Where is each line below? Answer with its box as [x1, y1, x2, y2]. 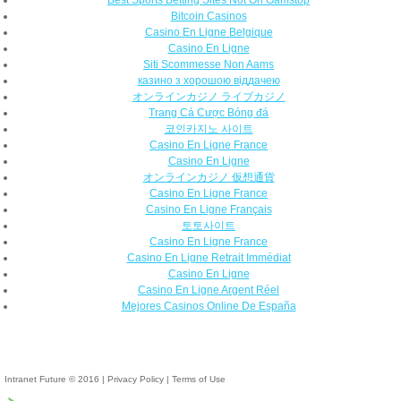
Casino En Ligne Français [145, 202, 272, 216]
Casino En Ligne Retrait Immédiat [126, 251, 291, 264]
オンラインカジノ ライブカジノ [132, 90, 286, 103]
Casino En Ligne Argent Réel [138, 283, 279, 296]
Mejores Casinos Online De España [121, 299, 296, 312]
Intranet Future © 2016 [4, 373, 100, 384]
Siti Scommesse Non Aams [143, 57, 274, 71]
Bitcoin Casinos [170, 9, 247, 22]
